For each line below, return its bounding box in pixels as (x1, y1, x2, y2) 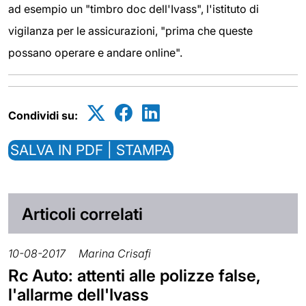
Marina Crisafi (79, 247, 151, 261)
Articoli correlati (22, 204, 143, 224)
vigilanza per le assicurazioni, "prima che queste (8, 23, 253, 38)
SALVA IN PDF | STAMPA (10, 141, 171, 158)
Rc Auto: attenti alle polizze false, (8, 266, 261, 286)
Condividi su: (8, 108, 78, 122)
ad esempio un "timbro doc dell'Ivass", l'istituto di (8, 1, 259, 16)
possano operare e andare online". (8, 45, 182, 59)
